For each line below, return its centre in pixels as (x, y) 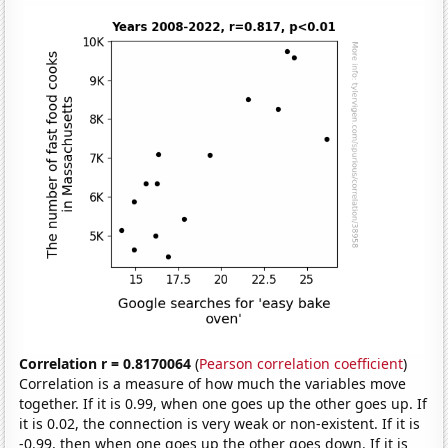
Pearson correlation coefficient (301, 363)
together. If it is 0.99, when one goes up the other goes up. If (223, 403)
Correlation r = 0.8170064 (105, 363)
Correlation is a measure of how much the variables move (213, 383)
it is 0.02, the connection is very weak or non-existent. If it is (220, 423)
